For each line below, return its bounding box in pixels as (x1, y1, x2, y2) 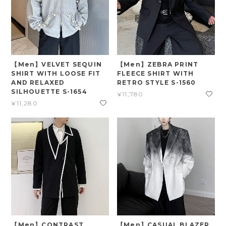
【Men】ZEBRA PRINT (117, 61, 199, 69)
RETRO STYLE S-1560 (117, 79, 196, 87)
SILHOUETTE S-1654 (11, 88, 87, 96)
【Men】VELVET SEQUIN (11, 61, 102, 69)
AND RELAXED (11, 79, 65, 87)
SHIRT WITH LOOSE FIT (11, 70, 101, 78)
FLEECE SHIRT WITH (117, 70, 194, 78)
